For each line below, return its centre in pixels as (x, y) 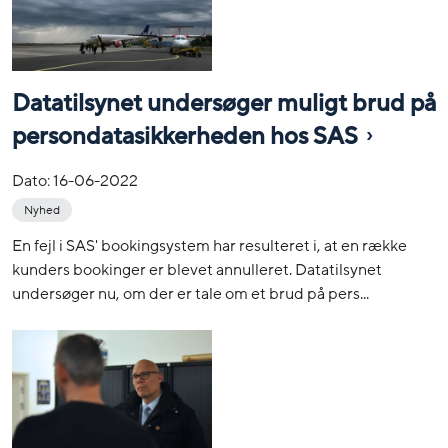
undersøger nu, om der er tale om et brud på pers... (190, 294)
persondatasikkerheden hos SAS (185, 137)
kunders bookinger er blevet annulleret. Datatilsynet (197, 270)
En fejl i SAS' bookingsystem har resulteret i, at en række (209, 246)
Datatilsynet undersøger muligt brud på (224, 103)
